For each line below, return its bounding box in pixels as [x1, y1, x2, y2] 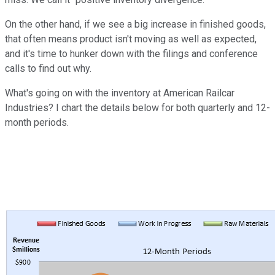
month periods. [5, 116, 69, 128]
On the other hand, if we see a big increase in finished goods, [5, 18, 266, 30]
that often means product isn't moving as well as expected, [5, 33, 257, 45]
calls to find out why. [5, 62, 91, 74]
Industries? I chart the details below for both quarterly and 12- [5, 101, 270, 114]
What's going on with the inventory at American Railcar [5, 87, 234, 99]
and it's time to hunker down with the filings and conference [5, 47, 258, 60]
